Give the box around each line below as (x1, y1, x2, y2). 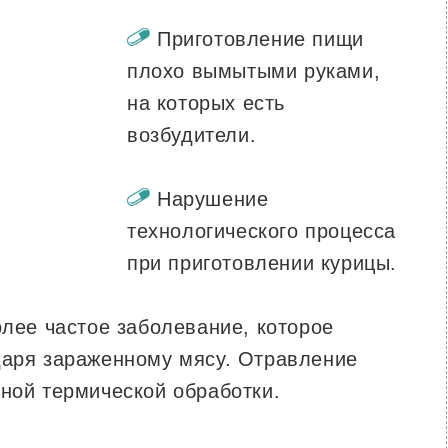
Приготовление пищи (157, 28, 364, 50)
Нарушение (157, 188, 269, 210)
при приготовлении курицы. (127, 252, 398, 274)
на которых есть (127, 92, 285, 114)
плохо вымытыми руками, (127, 60, 381, 82)
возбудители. (127, 124, 257, 146)
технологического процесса (127, 220, 397, 242)
